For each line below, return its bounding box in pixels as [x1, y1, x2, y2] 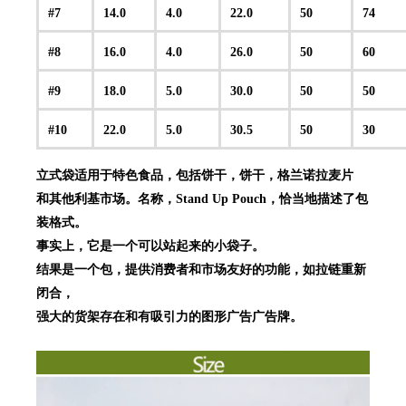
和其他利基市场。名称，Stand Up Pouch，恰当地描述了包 [36, 191, 368, 206]
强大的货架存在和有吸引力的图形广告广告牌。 [36, 309, 303, 324]
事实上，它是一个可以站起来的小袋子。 [36, 238, 265, 253]
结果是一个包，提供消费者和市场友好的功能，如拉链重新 [36, 262, 366, 276]
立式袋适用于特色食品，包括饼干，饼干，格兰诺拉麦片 [36, 168, 353, 182]
